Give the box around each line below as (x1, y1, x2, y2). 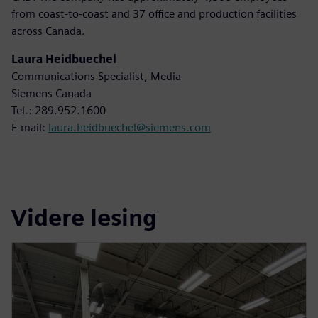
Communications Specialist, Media (11, 69, 181, 83)
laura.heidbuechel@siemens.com (48, 120, 211, 134)
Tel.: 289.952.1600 (11, 103, 106, 117)
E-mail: (11, 120, 48, 134)
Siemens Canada (11, 86, 92, 100)
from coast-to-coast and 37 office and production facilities (11, 6, 297, 21)
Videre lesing (11, 204, 157, 232)
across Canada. (11, 23, 85, 38)
